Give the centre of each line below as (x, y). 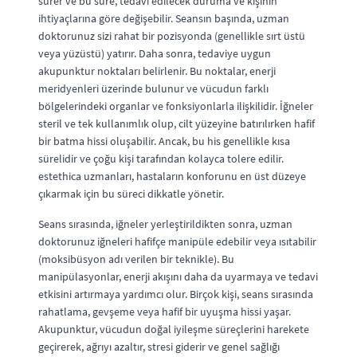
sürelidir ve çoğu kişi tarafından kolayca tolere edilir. (161, 158)
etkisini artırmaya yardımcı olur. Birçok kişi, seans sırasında (176, 294)
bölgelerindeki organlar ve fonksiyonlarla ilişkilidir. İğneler (176, 106)
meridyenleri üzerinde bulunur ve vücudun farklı (153, 88)
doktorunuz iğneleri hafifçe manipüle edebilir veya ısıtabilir (177, 241)
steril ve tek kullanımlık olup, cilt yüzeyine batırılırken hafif (177, 123)
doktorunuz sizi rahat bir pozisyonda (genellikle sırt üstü (172, 35)
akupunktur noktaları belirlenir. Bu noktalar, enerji (157, 71)
